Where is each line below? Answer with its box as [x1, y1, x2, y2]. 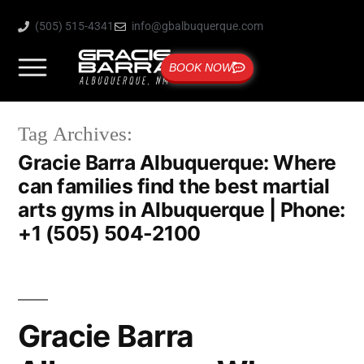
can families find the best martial [18, 173, 330, 198]
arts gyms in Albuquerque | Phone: [18, 197, 345, 222]
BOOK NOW [169, 60, 232, 74]
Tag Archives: [18, 121, 132, 147]
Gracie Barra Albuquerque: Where [18, 149, 336, 175]
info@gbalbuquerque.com [132, 19, 263, 32]
